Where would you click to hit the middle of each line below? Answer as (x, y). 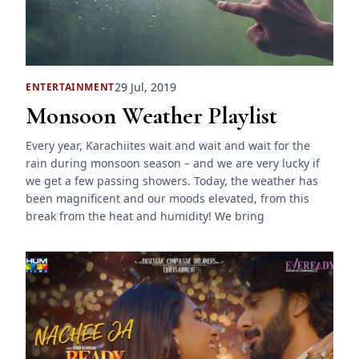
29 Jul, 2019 (145, 87)
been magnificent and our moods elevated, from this (167, 199)
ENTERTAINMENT (70, 87)
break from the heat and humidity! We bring (145, 216)
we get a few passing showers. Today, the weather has (172, 181)
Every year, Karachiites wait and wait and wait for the (168, 146)
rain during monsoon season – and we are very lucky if (173, 163)
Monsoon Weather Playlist (151, 116)
